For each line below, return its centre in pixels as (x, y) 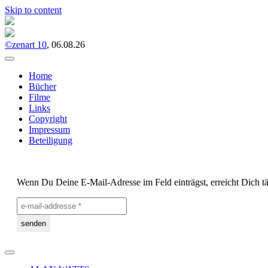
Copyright (48, 119)
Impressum (49, 130)
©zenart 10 (26, 45)
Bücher (42, 86)
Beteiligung (51, 140)
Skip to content (33, 10)
